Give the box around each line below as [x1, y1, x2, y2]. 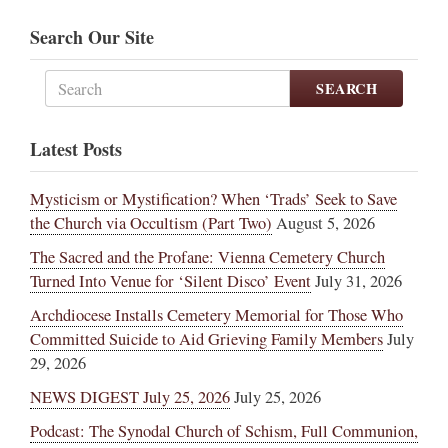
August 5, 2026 [276, 212, 375, 235]
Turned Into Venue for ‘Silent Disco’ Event [30, 270, 311, 293]
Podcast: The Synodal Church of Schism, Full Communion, [30, 420, 418, 443]
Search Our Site [30, 24, 154, 51]
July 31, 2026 [315, 270, 402, 293]
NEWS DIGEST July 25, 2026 [30, 386, 230, 409]
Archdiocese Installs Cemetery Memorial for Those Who [30, 304, 403, 327]
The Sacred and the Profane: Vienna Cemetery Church [30, 246, 385, 269]
